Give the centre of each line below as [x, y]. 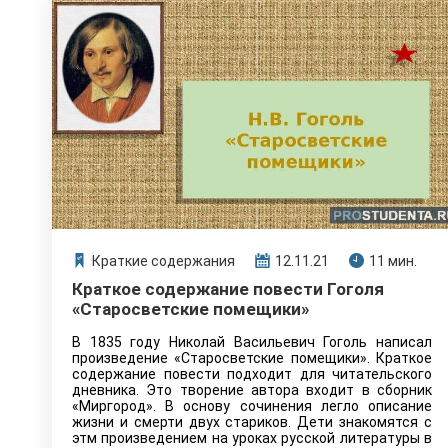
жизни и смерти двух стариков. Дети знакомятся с [252, 422]
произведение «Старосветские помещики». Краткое [252, 358]
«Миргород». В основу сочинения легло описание [252, 406]
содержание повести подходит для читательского [252, 374]
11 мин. [393, 261]
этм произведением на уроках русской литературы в [252, 438]
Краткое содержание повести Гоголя [228, 289]
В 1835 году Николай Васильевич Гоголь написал [252, 342]
